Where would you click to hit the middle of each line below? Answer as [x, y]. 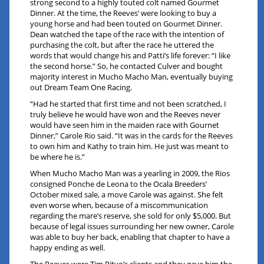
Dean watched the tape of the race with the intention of [127, 34]
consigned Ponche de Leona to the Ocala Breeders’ [119, 184]
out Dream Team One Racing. [81, 88]
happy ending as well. [68, 248]
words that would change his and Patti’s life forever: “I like [131, 56]
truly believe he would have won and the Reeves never [126, 115]
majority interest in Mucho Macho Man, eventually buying [132, 77]
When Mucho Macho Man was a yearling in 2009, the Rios [130, 174]
